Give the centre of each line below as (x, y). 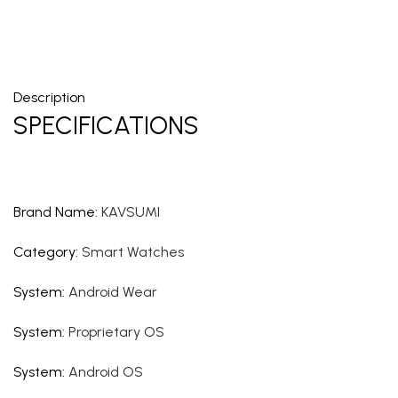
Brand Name (54, 212)
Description (49, 97)
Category (44, 252)
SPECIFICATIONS (106, 125)
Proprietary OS (116, 332)
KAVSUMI (131, 212)
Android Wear (113, 292)
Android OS (106, 372)
